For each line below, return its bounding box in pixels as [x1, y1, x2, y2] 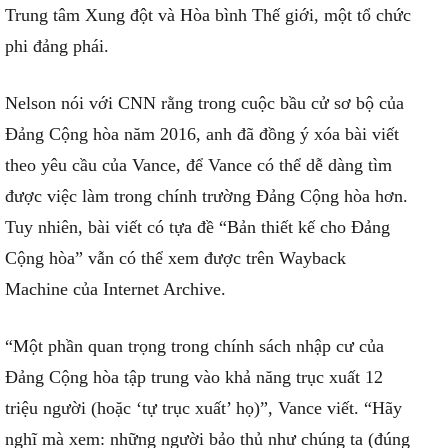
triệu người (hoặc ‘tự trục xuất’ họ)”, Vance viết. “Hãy [5, 398, 402, 418]
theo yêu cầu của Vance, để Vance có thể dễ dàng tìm [5, 155, 392, 175]
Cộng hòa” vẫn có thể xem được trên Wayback [5, 248, 346, 268]
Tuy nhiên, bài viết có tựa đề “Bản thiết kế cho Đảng [5, 217, 390, 237]
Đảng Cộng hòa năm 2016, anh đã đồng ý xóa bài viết [5, 124, 399, 144]
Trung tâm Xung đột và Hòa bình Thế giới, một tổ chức [5, 5, 411, 25]
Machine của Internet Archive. [5, 279, 226, 299]
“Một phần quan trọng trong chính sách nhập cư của [5, 336, 384, 356]
